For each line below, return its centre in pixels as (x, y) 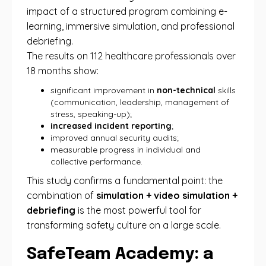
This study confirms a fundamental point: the (125, 180)
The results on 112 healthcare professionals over (131, 56)
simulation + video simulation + (167, 195)
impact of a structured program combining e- (127, 11)
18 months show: (63, 71)
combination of (61, 195)
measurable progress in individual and (126, 150)
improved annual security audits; (115, 138)
